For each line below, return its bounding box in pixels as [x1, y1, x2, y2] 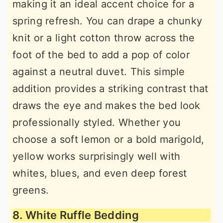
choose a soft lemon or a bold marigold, [12, 133, 205, 145]
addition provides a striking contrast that [12, 82, 209, 95]
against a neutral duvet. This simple [12, 65, 185, 78]
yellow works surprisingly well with [12, 150, 181, 162]
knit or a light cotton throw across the [12, 31, 195, 44]
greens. [12, 184, 49, 196]
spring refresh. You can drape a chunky [12, 14, 203, 27]
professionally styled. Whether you [12, 116, 181, 128]
